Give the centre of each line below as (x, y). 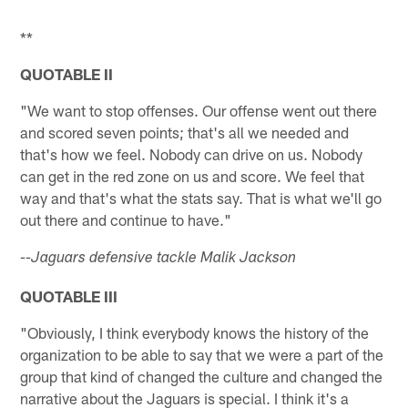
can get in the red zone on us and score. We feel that (193, 176)
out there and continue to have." (126, 220)
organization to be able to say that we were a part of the (202, 355)
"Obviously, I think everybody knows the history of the (195, 333)
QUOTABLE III (69, 296)
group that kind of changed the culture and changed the (202, 377)
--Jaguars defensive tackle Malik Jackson (158, 260)
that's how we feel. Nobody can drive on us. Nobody (192, 154)
